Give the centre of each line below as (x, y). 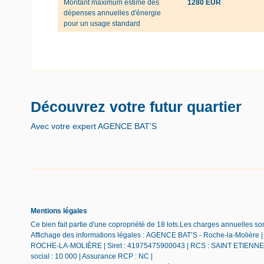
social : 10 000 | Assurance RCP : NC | (92, 256)
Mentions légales (59, 211)
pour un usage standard (102, 23)
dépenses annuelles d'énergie (112, 13)
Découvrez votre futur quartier (136, 106)
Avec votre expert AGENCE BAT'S (94, 126)
